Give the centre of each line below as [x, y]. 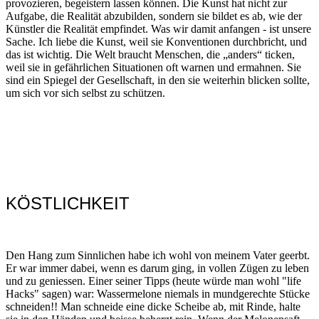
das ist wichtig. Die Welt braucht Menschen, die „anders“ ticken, [150, 54]
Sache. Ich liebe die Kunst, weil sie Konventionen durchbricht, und [156, 41]
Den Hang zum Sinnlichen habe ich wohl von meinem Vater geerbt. [158, 255]
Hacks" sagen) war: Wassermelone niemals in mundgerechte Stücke [158, 293]
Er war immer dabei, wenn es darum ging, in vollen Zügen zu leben [157, 268]
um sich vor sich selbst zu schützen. [85, 93]
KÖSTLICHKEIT [68, 203]
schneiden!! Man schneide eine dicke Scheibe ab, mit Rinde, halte [153, 306]
